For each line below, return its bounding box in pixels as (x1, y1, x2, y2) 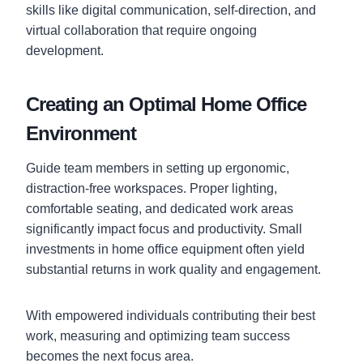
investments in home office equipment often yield (26, 241, 305, 256)
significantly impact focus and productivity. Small (26, 221, 302, 236)
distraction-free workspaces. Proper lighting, (26, 181, 277, 195)
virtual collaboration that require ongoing (26, 23, 257, 37)
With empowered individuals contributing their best (26, 308, 315, 322)
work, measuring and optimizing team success (26, 328, 290, 343)
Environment (26, 122, 136, 144)
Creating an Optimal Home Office (26, 92, 306, 115)
